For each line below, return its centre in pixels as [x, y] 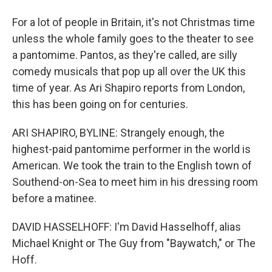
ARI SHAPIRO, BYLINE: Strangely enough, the [118, 133]
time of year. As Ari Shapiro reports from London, [128, 88]
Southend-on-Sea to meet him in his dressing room [135, 182]
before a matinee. [54, 198]
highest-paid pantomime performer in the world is [131, 149]
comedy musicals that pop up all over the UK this [129, 71]
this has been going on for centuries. [100, 104]
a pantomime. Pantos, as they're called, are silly [125, 55]
